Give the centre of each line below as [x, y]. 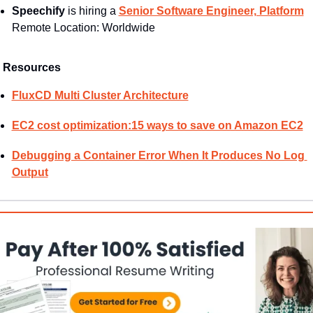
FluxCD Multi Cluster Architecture [100, 95]
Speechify [38, 10]
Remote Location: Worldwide [83, 27]
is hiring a [92, 10]
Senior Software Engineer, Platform [211, 10]
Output [30, 172]
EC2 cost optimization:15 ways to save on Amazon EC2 [157, 125]
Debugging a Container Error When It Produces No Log [158, 155]
